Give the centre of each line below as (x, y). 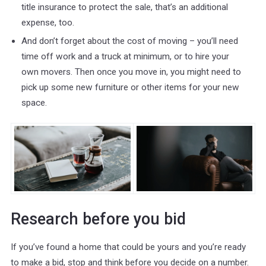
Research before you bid (98, 219)
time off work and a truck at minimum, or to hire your (125, 57)
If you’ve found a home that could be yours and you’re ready (128, 247)
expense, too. (49, 22)
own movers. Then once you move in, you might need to (131, 72)
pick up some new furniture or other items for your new (130, 88)
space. (34, 103)
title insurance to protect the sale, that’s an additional (125, 7)
